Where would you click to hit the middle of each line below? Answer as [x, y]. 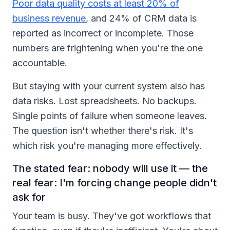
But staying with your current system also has [109, 86]
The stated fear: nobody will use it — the [110, 168]
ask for [29, 197]
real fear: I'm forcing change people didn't [114, 183]
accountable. [40, 63]
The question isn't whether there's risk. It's [103, 130]
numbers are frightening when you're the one [108, 48]
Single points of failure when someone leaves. [110, 116]
